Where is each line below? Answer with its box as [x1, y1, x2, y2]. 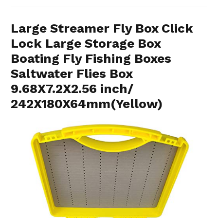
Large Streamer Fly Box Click [11, 20, 194, 36]
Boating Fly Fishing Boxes [11, 51, 172, 66]
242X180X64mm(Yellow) [11, 96, 163, 111]
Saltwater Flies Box [11, 66, 133, 81]
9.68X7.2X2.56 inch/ [11, 81, 134, 96]
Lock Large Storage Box [11, 36, 161, 51]
